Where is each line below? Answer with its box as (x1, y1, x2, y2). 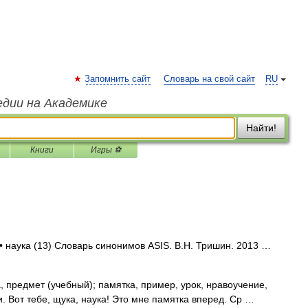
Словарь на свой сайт (164, 74, 255, 84)
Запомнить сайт (85, 74, 151, 84)
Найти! (246, 122, 276, 133)
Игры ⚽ (91, 145, 121, 155)
